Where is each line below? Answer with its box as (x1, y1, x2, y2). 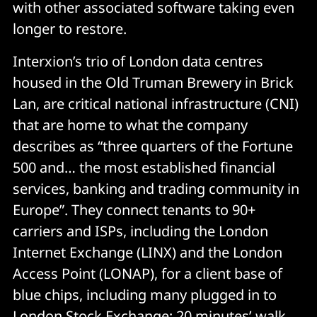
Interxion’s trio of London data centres (13, 51, 263, 71)
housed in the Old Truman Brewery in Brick (13, 72, 294, 92)
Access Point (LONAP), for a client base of (13, 263, 282, 283)
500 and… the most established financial (13, 157, 275, 177)
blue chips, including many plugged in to (13, 284, 277, 304)
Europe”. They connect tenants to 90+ (13, 200, 255, 219)
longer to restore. (13, 18, 127, 38)
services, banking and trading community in (13, 178, 299, 198)
